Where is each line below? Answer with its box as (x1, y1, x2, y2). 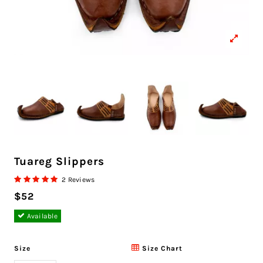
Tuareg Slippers (14, 154, 104, 168)
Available (25, 212, 58, 221)
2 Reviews (62, 176, 95, 184)
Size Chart (140, 244, 183, 253)
